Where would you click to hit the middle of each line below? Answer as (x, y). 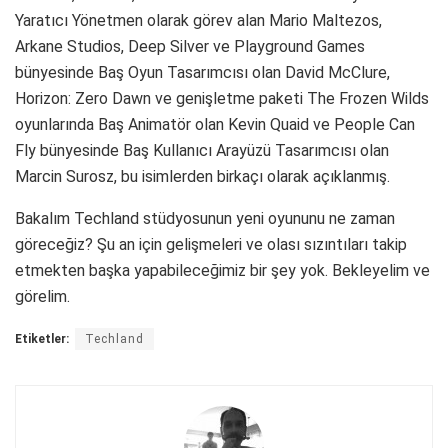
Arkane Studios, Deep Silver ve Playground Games (190, 46)
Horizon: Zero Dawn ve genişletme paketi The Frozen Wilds (222, 98)
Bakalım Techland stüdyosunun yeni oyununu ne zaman (205, 218)
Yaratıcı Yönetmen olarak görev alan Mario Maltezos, (198, 20)
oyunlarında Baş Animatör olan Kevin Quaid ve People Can (215, 124)
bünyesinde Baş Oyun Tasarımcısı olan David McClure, (202, 72)
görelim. (42, 296)
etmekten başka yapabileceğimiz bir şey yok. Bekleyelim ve (222, 270)
